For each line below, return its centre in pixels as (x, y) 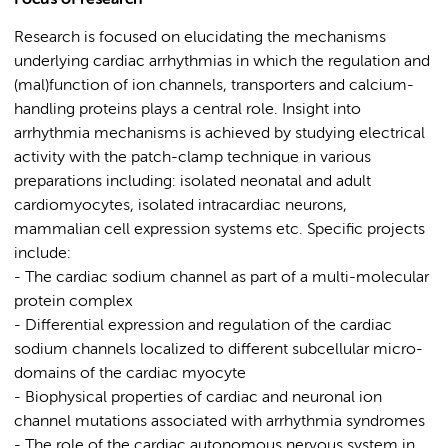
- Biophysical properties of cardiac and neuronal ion (198, 398)
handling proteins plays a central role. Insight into (187, 110)
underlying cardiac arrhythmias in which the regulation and (222, 62)
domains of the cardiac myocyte (130, 374)
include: (42, 254)
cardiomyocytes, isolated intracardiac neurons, (180, 206)
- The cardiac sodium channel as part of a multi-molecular (221, 278)
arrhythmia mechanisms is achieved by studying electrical (219, 134)
